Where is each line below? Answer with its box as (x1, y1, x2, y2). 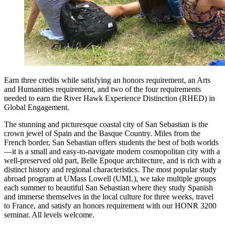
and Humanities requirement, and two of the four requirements (4, 84, 201, 93)
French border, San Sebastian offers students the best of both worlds (4, 138, 218, 147)
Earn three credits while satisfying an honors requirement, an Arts (4, 75, 210, 84)
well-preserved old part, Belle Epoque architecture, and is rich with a (4, 156, 221, 165)
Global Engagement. (4, 102, 69, 111)
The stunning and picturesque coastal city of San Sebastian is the (4, 120, 208, 129)
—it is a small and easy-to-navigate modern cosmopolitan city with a (4, 147, 220, 156)
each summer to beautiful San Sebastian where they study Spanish (4, 183, 213, 192)
